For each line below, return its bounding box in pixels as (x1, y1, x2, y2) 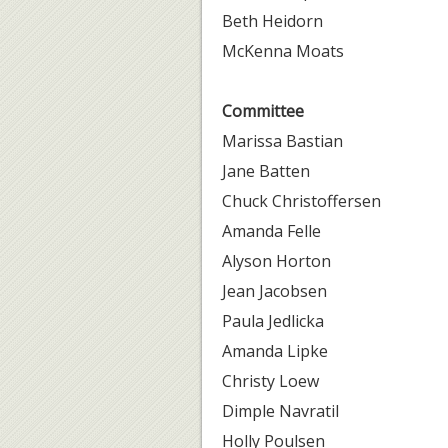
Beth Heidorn (222, 10, 323, 32)
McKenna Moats (222, 40, 344, 62)
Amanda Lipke (222, 340, 328, 362)
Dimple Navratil (222, 400, 343, 422)
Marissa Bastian (222, 130, 343, 152)
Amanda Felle (222, 220, 321, 242)
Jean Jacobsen (222, 280, 331, 302)
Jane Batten (222, 160, 314, 182)
